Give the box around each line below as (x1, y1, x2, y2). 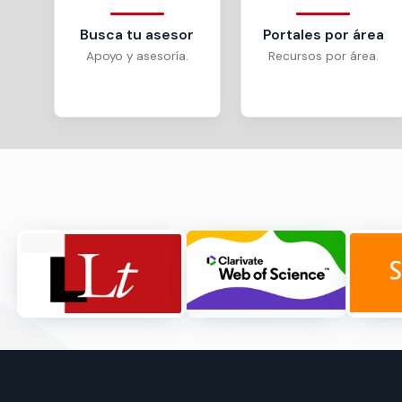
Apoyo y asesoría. (85, 48, 188, 65)
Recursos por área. (267, 48, 379, 65)
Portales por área (262, 25, 384, 45)
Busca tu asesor (80, 25, 195, 45)
